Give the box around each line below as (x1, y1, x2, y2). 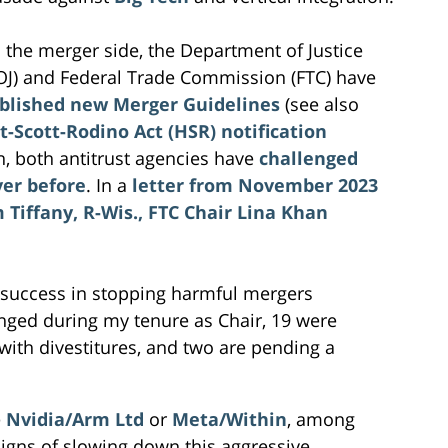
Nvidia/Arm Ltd (6, 406, 144, 431)
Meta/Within (172, 406, 287, 431)
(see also (280, 91, 359, 116)
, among (287, 406, 355, 431)
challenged (259, 145, 358, 170)
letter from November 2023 (132, 172, 378, 197)
